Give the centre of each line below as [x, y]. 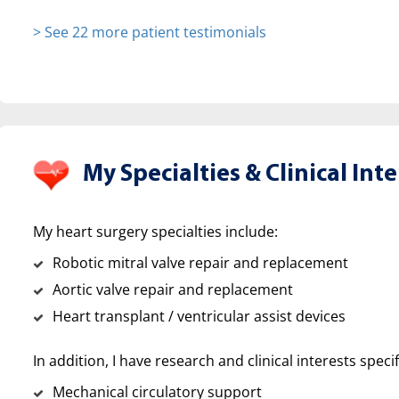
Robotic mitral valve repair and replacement [200, 263]
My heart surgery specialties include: [155, 232]
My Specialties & [171, 175]
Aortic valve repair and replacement [172, 290]
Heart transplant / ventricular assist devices [199, 317]
